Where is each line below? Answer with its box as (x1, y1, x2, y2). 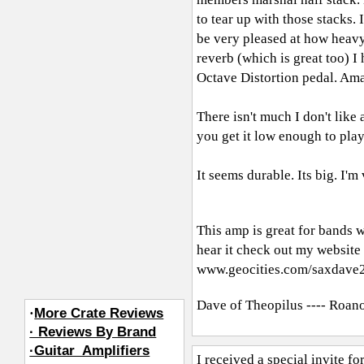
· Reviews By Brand (29, 323, 157, 340)
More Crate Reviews (34, 305, 164, 321)
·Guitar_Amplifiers (29, 342, 150, 358)
